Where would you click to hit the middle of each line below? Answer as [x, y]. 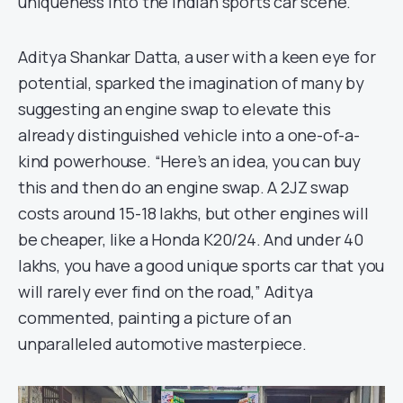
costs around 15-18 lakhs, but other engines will [193, 213]
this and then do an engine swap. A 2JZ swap [184, 187]
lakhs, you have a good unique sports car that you [201, 265]
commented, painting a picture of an [155, 317]
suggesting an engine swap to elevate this [175, 108]
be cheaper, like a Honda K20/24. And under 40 [191, 239]
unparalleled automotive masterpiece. [162, 343]
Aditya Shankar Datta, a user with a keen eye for [197, 56]
